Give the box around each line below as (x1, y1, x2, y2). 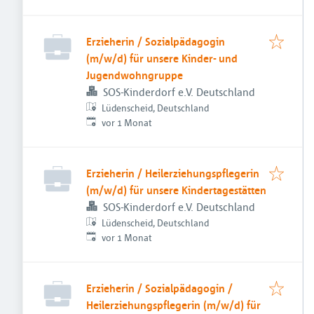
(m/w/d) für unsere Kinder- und (86, 51, 238, 65)
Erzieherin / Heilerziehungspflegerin (86, 166, 259, 180)
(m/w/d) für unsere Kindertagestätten (86, 183, 266, 197)
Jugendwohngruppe (86, 68, 183, 82)
